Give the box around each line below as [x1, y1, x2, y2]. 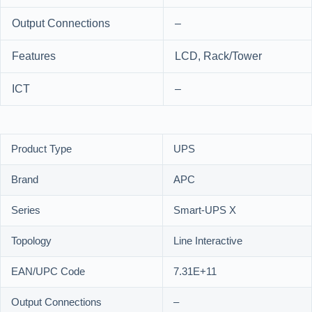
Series [11, 203, 40, 219]
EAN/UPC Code [11, 264, 85, 281]
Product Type [11, 141, 72, 158]
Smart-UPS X [173, 203, 236, 219]
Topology [11, 233, 52, 250]
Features [12, 48, 56, 65]
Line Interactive [173, 233, 242, 250]
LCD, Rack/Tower [175, 48, 262, 65]
